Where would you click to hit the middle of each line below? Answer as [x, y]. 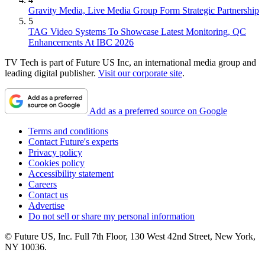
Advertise [46, 206]
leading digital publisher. [51, 73]
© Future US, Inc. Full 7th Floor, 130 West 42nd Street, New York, [130, 237]
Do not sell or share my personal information [112, 216]
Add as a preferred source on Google [158, 111]
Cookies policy [56, 163]
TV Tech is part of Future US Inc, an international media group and [130, 63]
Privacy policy [55, 153]
